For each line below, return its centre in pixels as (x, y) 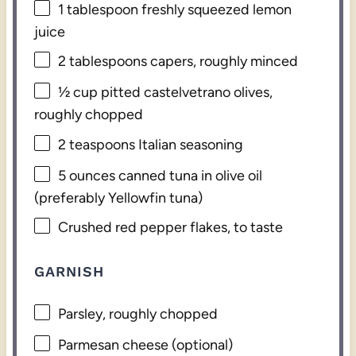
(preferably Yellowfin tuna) (119, 197)
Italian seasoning (190, 144)
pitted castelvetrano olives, (186, 93)
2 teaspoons (97, 144)
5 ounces (87, 175)
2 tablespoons (103, 62)
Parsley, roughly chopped (138, 314)
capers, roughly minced (223, 62)
